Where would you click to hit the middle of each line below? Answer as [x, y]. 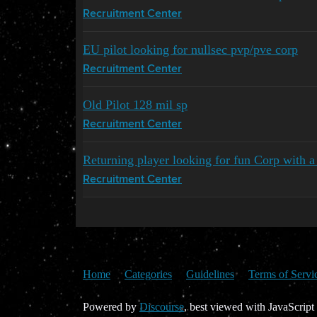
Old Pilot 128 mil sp [135, 104]
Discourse [162, 306]
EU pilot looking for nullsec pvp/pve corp [190, 49]
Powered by [111, 306]
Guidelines [210, 274]
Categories [148, 274]
